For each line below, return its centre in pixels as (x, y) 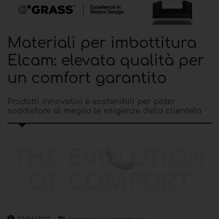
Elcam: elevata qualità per (106, 61)
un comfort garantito (87, 78)
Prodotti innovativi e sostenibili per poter (91, 101)
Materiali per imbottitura (102, 43)
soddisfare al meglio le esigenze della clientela (104, 111)
